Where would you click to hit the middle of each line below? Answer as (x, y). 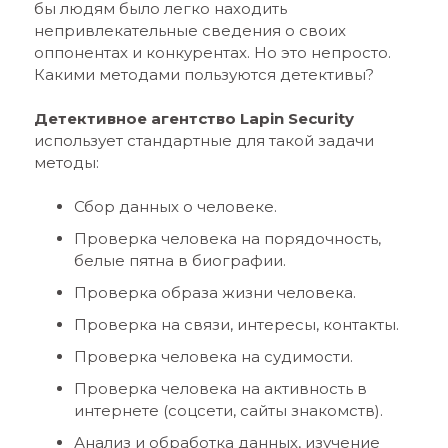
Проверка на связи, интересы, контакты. (236, 324)
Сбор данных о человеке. (175, 206)
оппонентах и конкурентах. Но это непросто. (212, 52)
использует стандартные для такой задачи (203, 140)
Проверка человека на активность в (220, 388)
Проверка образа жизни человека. (214, 292)
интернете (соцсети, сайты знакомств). (228, 410)
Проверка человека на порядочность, (227, 238)
